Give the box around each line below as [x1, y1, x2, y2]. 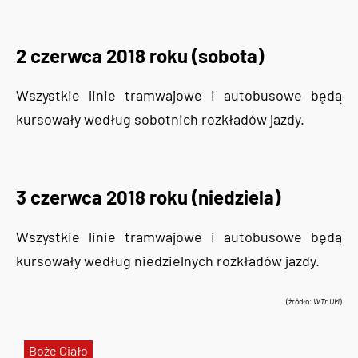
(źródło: [286, 296, 313, 307]
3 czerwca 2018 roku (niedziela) [16, 185, 280, 209]
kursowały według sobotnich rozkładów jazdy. [16, 110, 304, 129]
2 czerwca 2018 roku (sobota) [16, 44, 264, 68]
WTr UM [313, 296, 340, 307]
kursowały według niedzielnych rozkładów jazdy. [16, 252, 320, 270]
